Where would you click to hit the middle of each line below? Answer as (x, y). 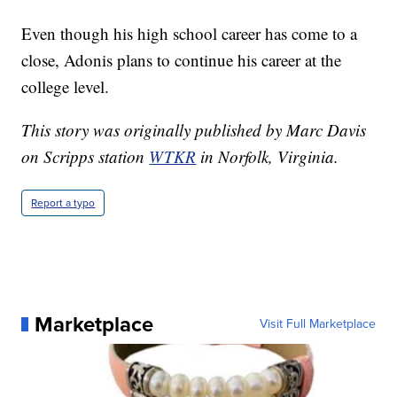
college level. (66, 86)
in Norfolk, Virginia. (268, 156)
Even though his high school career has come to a (190, 33)
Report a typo (63, 202)
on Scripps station (86, 156)
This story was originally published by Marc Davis (194, 129)
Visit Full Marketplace (317, 323)
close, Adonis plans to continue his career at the (182, 59)
